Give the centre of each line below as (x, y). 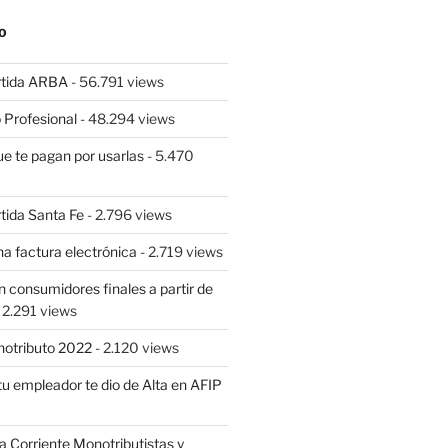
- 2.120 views (135, 347)
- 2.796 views (127, 214)
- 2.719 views (179, 251)
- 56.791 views (115, 81)
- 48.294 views (125, 118)
